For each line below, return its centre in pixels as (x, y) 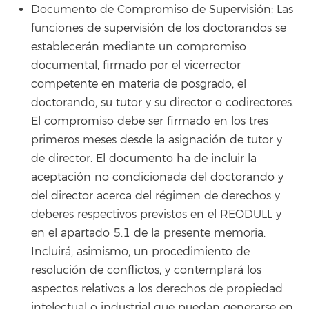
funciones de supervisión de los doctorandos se (159, 28)
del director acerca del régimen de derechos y (156, 196)
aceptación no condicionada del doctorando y (157, 177)
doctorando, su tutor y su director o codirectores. (162, 102)
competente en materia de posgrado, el (139, 84)
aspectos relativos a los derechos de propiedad (157, 289)
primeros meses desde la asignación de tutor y (157, 140)
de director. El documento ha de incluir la (144, 158)
